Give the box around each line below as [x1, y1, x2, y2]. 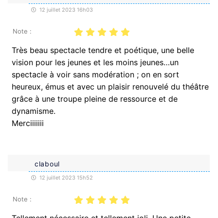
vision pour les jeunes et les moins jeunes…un [12, 57, 179, 67]
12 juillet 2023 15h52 [38, 174, 93, 181]
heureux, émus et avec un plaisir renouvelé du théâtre [12, 81, 209, 91]
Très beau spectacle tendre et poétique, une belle [12, 45, 194, 55]
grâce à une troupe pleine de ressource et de [12, 93, 178, 104]
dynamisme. [12, 106, 55, 116]
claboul [35, 159, 60, 168]
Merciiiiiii [12, 118, 44, 128]
